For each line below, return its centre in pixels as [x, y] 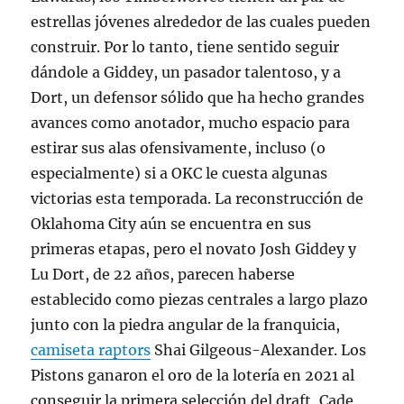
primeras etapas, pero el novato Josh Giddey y [194, 249]
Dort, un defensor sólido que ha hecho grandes [198, 97]
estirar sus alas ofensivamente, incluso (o [179, 148]
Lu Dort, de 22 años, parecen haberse [163, 274]
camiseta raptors [91, 350]
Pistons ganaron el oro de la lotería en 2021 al [193, 375]
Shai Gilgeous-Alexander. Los [259, 350]
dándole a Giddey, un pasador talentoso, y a [186, 72]
